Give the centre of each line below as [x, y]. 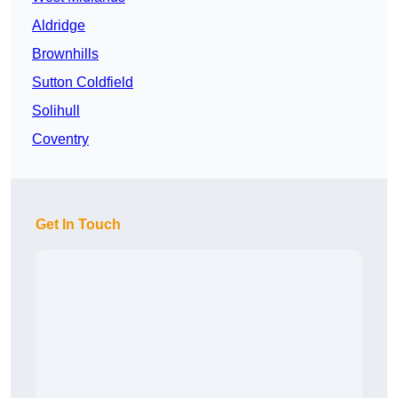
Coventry [60, 139]
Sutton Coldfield [83, 83]
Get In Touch [78, 225]
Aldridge [59, 26]
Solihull [56, 111]
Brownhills [65, 54]
